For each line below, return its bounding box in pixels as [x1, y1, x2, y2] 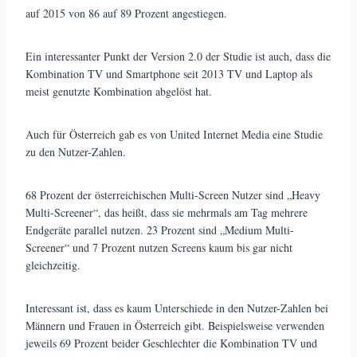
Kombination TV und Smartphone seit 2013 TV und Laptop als [25, 66, 312, 82]
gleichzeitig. [25, 257, 80, 273]
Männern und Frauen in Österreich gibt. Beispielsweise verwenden [25, 318, 324, 334]
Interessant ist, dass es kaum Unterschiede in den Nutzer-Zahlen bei [25, 300, 328, 316]
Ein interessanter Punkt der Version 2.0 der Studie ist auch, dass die [25, 49, 331, 65]
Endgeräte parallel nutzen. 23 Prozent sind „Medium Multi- [25, 222, 294, 238]
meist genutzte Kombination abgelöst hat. [25, 84, 212, 100]
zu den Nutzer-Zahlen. [25, 144, 126, 160]
